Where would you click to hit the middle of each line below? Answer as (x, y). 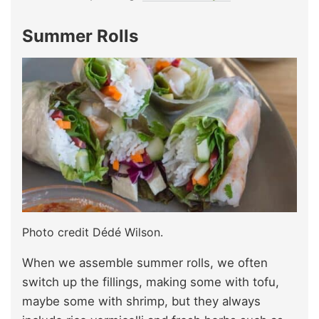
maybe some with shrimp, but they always (141, 301)
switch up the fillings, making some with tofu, (151, 282)
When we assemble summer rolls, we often (145, 262)
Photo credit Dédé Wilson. (93, 232)
